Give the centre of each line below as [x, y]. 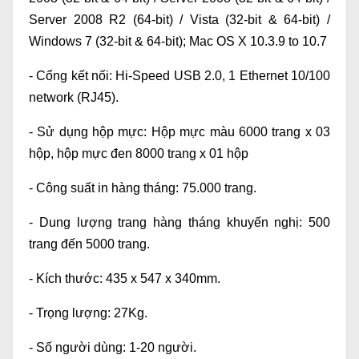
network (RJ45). [74, 98]
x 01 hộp [224, 154]
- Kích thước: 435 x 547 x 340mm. [125, 279]
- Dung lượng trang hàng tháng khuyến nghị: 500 [179, 223]
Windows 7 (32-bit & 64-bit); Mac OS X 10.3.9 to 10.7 [178, 42]
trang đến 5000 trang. [89, 244]
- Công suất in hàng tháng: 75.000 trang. [143, 188]
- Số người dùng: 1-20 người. [113, 348]
